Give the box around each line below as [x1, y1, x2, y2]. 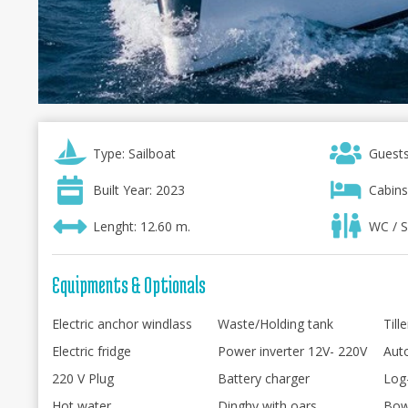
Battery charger [218, 370, 310, 387]
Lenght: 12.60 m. [93, 218, 190, 235]
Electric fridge [52, 342, 131, 360]
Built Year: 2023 [93, 181, 185, 199]
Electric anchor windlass [52, 315, 192, 332]
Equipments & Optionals [52, 271, 206, 298]
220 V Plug [52, 370, 114, 387]
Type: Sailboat [93, 145, 176, 162]
